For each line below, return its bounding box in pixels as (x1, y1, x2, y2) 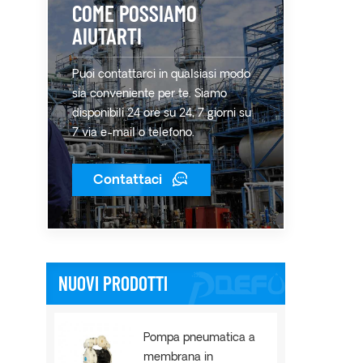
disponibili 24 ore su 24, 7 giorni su (72, 108, 251, 120)
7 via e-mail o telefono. (72, 127, 194, 139)
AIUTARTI (72, 22, 142, 49)
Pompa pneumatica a (143, 332, 256, 344)
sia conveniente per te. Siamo (72, 88, 227, 100)
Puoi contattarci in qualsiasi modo (72, 69, 250, 81)
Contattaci (93, 174, 162, 187)
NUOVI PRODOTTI (58, 271, 168, 295)
